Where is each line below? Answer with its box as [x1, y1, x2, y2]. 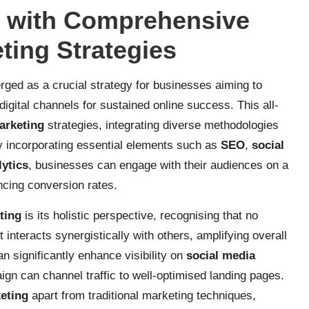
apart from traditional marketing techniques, [28, 289, 256, 302]
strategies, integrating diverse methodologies [44, 119, 279, 132]
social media [186, 249, 255, 262]
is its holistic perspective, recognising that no [21, 209, 258, 222]
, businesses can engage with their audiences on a [28, 159, 288, 172]
